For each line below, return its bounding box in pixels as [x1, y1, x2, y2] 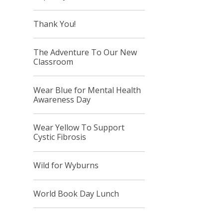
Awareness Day [33, 94, 91, 105]
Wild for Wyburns [33, 160, 99, 171]
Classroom [33, 56, 74, 67]
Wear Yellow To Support [33, 122, 125, 133]
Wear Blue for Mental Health [33, 84, 141, 96]
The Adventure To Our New [33, 46, 137, 58]
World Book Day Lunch [33, 188, 119, 199]
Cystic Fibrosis [33, 131, 87, 143]
